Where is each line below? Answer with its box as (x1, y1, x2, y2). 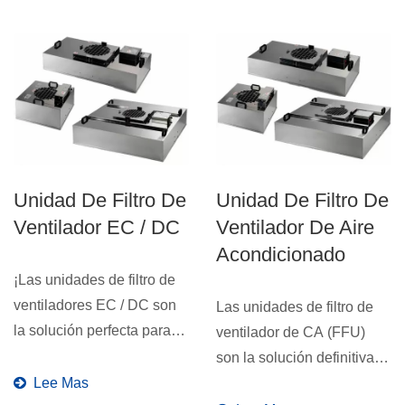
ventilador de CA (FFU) (216, 324, 365, 340)
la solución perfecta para (14, 322, 171, 338)
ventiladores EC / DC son (14, 297, 176, 313)
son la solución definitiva (216, 349, 374, 365)
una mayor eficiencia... (14, 347, 157, 363)
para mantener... (216, 374, 319, 391)
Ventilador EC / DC (14, 215, 180, 239)
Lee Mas (33, 374, 89, 391)
